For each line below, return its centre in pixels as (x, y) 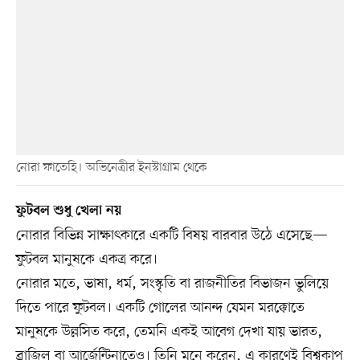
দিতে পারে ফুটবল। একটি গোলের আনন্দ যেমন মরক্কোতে (160, 308)
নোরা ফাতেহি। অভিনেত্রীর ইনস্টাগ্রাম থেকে (111, 168)
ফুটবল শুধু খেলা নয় (68, 212)
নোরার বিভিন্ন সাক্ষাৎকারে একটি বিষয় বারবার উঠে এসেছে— (172, 236)
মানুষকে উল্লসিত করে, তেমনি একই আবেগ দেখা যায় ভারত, (169, 332)
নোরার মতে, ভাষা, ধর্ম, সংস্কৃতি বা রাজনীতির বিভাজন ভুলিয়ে (172, 284)
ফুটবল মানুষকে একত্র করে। (86, 260)
